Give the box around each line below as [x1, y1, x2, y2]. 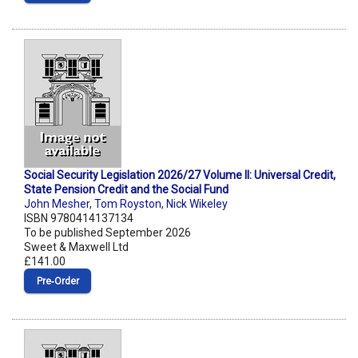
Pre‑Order [36, 276, 79, 288]
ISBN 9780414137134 [24, 212, 133, 225]
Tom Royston [94, 197, 161, 211]
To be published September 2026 [24, 226, 191, 240]
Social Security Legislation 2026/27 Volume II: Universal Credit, [24, 169, 336, 182]
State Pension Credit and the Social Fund [24, 183, 229, 197]
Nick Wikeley [166, 197, 228, 211]
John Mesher [24, 197, 89, 211]
